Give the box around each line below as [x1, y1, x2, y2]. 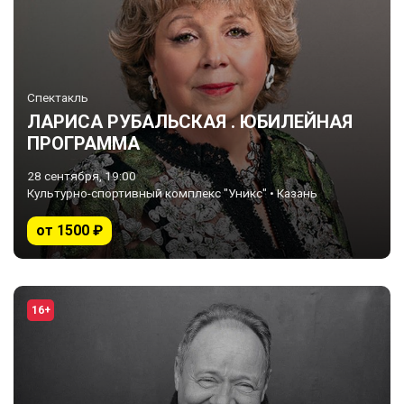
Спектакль [27, 90, 88, 105]
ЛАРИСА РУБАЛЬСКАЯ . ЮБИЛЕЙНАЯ [27, 111, 353, 133]
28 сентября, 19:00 [27, 169, 136, 183]
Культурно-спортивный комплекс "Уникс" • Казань [27, 186, 317, 200]
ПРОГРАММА [27, 133, 140, 154]
